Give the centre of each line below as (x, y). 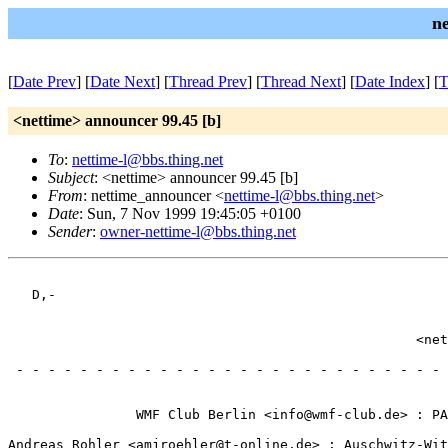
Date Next (122, 81)
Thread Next (301, 81)
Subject (71, 177)
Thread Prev (208, 81)
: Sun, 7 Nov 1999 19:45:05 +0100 (190, 213)
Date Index (390, 81)
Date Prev (44, 81)
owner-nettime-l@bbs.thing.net (198, 231)
